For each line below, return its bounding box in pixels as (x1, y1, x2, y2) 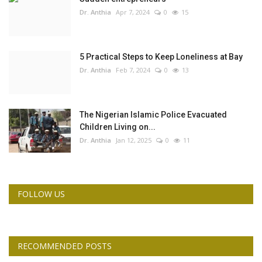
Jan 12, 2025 (116, 136, 151, 145)
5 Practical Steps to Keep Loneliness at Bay (80, 52, 243, 62)
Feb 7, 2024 (116, 65, 150, 75)
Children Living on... (80, 122, 156, 132)
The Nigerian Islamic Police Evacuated (80, 110, 227, 120)
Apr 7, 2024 (116, 8, 150, 17)
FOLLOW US (18, 188, 65, 200)
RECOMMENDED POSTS (18, 240, 112, 252)
